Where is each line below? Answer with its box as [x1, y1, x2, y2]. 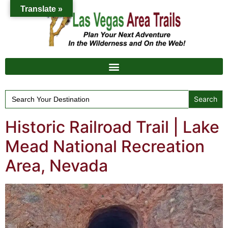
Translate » [20, 5, 63, 13]
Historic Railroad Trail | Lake [5, 117, 219, 137]
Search [5, 89, 31, 99]
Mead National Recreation [5, 136, 205, 156]
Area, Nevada [5, 156, 108, 176]
